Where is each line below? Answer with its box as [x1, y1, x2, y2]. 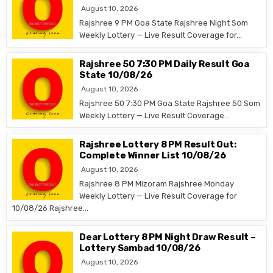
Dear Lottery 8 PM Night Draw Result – [79, 232, 256, 243]
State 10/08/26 [79, 69, 152, 80]
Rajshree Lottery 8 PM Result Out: [79, 139, 236, 150]
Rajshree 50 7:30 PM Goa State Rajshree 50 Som [79, 99, 261, 108]
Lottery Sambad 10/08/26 [79, 243, 200, 253]
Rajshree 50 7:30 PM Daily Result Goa [79, 58, 250, 69]
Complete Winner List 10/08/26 [79, 150, 226, 161]
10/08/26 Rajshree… [12, 204, 89, 213]
